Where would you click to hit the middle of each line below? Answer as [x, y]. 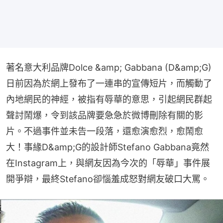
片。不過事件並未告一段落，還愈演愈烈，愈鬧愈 [105, 131]
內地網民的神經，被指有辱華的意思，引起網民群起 [109, 99]
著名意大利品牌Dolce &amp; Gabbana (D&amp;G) [109, 67]
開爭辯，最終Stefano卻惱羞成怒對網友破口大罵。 [108, 179]
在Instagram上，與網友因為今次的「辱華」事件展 [108, 163]
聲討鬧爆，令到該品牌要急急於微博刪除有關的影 [105, 115]
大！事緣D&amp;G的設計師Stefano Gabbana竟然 [108, 147]
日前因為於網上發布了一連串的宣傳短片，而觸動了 [109, 83]
